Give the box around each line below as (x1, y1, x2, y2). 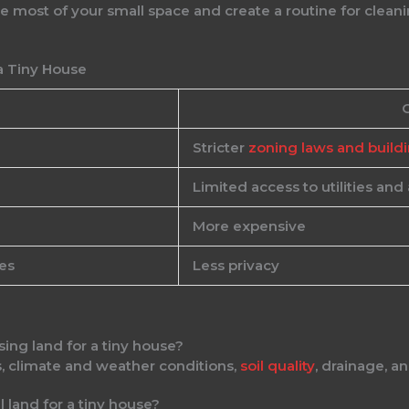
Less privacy (193, 257, 280, 275)
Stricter (193, 139, 249, 157)
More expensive (193, 217, 307, 236)
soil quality (240, 357, 316, 375)
